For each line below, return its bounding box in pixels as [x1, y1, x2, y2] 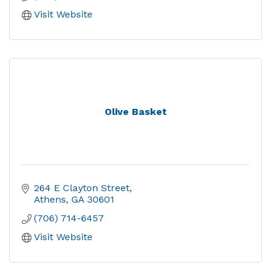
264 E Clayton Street [34, 182, 129, 194]
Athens [34, 194, 66, 205]
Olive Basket [104, 106, 167, 117]
